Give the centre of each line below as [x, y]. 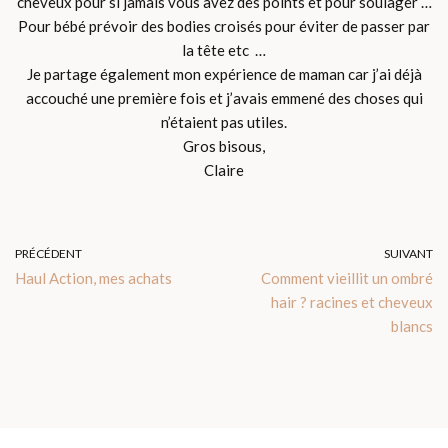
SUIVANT [408, 254]
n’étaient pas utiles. [224, 122]
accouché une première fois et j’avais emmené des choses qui [224, 98]
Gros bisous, [224, 146]
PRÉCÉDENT [48, 254]
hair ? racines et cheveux [352, 302]
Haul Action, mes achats [93, 278]
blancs [412, 326]
